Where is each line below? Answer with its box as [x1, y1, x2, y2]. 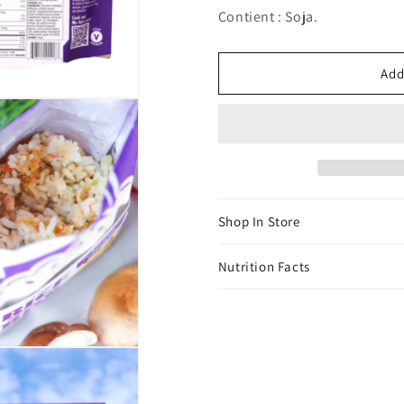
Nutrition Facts [217, 258, 310, 275]
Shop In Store [217, 213, 300, 230]
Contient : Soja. [217, 7, 318, 26]
